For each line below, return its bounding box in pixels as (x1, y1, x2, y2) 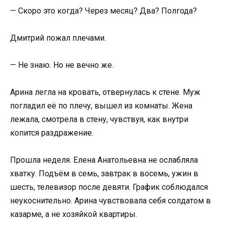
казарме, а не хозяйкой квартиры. (10, 209, 137, 219)
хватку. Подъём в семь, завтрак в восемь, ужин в (10, 169, 198, 179)
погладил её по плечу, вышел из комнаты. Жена (10, 101, 192, 111)
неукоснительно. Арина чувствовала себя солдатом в (10, 196, 211, 206)
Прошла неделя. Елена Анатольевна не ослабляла (10, 155, 198, 165)
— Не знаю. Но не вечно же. (10, 60, 114, 70)
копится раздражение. (10, 128, 93, 138)
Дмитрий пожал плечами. (10, 33, 106, 43)
